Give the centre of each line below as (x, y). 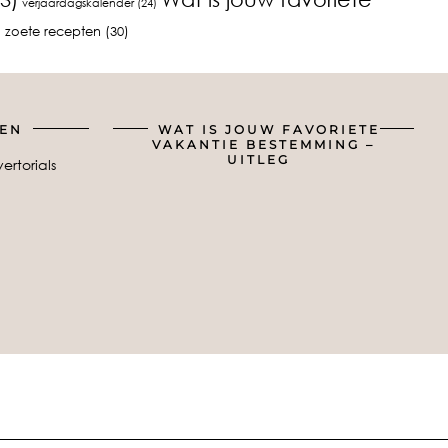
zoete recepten (52, 30)
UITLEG (258, 159)
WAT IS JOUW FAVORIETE (268, 129)
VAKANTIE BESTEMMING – (263, 144)
